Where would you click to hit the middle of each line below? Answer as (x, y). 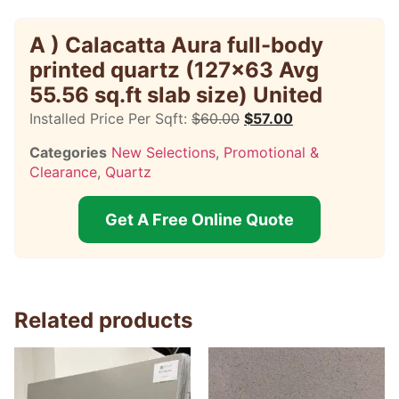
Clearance (63, 172)
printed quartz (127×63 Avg (174, 70)
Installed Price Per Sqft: (108, 118)
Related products (103, 321)
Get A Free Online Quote (199, 220)
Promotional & (271, 153)
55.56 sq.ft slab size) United (176, 95)
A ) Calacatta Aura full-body (176, 45)
